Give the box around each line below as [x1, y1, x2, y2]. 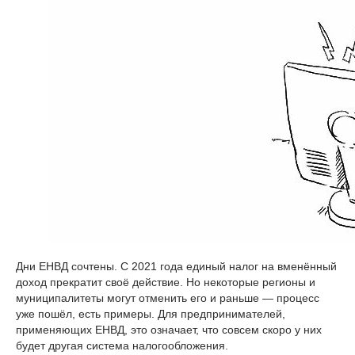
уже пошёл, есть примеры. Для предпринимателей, [16, 307, 285, 320]
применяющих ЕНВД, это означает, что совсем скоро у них [16, 323, 322, 336]
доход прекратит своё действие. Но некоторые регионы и [16, 276, 315, 288]
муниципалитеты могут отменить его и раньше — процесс [16, 292, 319, 304]
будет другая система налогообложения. [16, 339, 228, 352]
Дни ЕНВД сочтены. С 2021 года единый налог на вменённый [16, 260, 337, 273]
